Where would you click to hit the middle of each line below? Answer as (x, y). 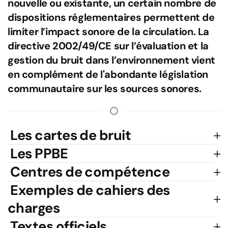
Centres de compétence (89, 172)
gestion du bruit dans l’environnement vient (111, 60)
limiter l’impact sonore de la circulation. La (109, 32)
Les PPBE (38, 153)
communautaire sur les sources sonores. (105, 89)
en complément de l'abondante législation (108, 74)
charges (34, 208)
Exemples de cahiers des (89, 190)
